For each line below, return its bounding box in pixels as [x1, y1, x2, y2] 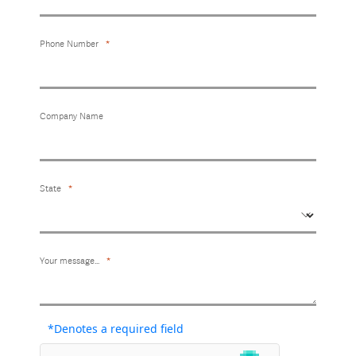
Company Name [40, 110, 103, 122]
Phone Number [40, 38, 99, 49]
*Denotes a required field [48, 320, 184, 336]
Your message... [40, 255, 99, 266]
